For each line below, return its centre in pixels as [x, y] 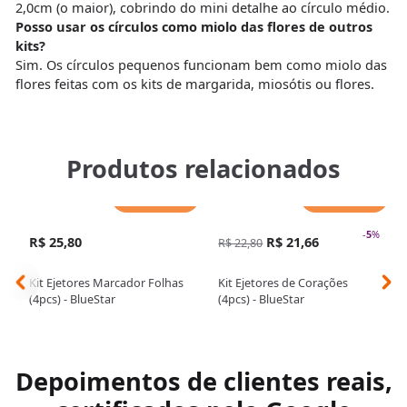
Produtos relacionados [203, 168]
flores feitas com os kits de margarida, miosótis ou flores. [194, 83]
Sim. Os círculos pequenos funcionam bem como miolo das [201, 64]
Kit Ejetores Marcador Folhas [106, 283]
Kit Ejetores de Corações [283, 283]
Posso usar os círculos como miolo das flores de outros [194, 26]
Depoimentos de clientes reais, [203, 381]
